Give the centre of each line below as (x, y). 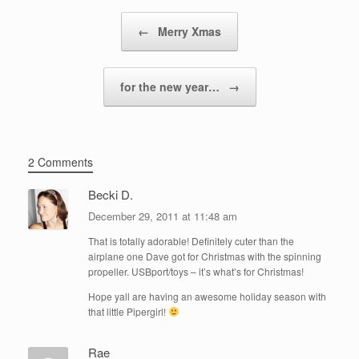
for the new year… (171, 86)
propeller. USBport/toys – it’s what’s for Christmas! (196, 271)
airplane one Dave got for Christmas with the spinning (205, 256)
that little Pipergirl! (128, 311)
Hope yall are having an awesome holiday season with (207, 296)
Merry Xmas (188, 31)
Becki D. (111, 194)
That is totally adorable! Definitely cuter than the (191, 240)
